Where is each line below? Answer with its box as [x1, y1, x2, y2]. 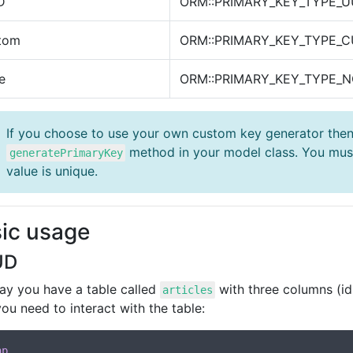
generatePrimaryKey [9, 147, 123, 159]
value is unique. [6, 163, 98, 179]
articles [162, 284, 214, 296]
